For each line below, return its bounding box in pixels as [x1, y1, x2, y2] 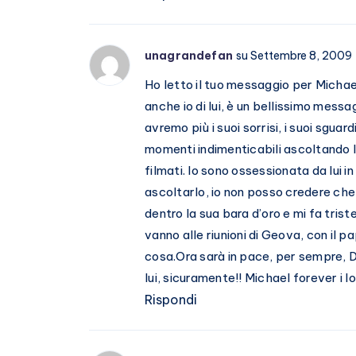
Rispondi [145, 292, 197, 308]
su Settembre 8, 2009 [235, 48, 352, 64]
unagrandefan [145, 48, 233, 64]
